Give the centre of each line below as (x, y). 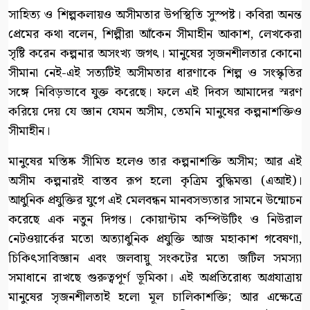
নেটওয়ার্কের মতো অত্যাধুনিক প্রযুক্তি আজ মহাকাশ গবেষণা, (155, 239)
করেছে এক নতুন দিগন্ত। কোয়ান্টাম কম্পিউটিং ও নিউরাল (155, 220)
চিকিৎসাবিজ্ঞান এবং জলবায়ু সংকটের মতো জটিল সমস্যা (155, 259)
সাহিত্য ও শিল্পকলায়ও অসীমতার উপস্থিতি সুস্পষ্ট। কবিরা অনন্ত (155, 15)
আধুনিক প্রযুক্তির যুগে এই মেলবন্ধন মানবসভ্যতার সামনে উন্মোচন (155, 201)
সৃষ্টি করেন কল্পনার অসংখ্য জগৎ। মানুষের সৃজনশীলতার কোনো (155, 54)
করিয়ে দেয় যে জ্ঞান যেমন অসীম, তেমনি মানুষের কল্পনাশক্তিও (155, 112)
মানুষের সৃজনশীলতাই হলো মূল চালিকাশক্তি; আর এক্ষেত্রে (155, 298)
